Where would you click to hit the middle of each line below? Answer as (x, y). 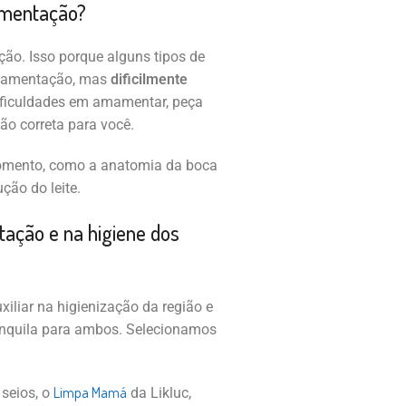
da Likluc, (159, 393)
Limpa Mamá (90, 393)
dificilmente (149, 80)
